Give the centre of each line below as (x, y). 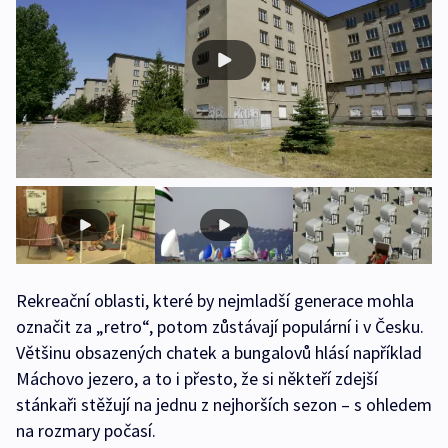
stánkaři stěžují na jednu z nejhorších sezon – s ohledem (224, 405)
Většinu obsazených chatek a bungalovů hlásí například (219, 353)
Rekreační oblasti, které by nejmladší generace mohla (215, 301)
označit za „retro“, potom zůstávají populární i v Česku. (220, 327)
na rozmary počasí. (86, 431)
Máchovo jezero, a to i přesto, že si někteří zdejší (197, 379)
